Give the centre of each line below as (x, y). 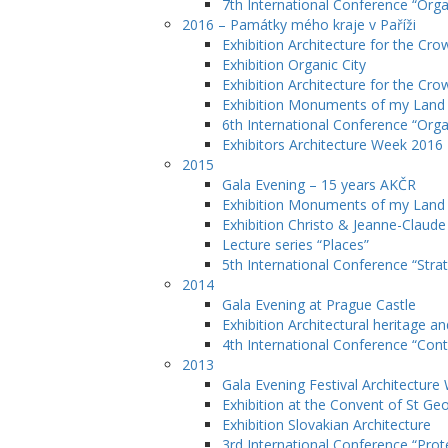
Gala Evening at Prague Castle (319, 304)
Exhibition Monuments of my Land (333, 204)
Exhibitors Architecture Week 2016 (332, 144)
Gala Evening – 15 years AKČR (319, 184)
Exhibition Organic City (294, 64)
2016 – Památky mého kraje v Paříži (299, 24)
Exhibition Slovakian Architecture (326, 424)
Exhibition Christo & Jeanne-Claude (334, 224)
